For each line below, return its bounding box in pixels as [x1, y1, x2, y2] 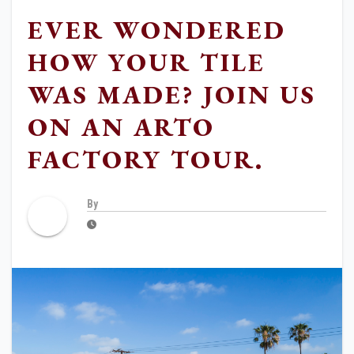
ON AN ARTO [28, 111, 215, 145]
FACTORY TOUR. [28, 143, 264, 177]
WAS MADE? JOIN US [28, 78, 316, 112]
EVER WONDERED [28, 13, 286, 47]
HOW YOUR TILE [28, 46, 265, 80]
